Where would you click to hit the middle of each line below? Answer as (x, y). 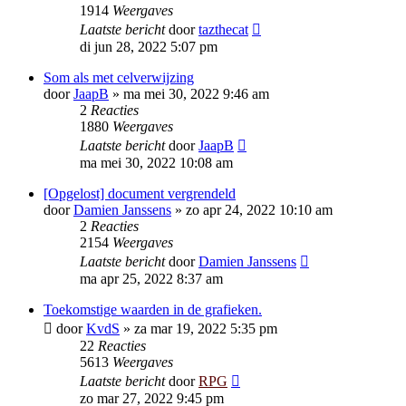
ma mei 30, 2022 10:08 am (156, 163)
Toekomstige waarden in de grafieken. (153, 309)
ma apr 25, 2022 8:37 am (151, 279)
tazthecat (223, 29)
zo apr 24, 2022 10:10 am (259, 210)
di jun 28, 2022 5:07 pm (149, 47)
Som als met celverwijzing (119, 77)
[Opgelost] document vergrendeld (140, 193)
